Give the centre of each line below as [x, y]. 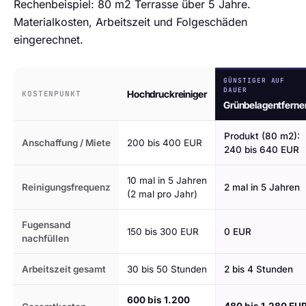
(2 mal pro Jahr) [162, 194]
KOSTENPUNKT [52, 94]
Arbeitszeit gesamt [64, 269]
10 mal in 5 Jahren [167, 180]
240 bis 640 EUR [262, 150]
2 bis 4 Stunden [259, 269]
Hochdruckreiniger [167, 94]
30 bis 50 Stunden [167, 269]
